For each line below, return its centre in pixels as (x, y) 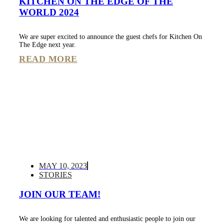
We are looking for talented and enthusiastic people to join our (107, 218)
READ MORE (48, 59)
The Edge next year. (47, 45)
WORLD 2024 (49, 12)
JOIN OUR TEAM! (60, 194)
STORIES (55, 175)
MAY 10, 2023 (63, 166)
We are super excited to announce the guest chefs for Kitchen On (110, 37)
